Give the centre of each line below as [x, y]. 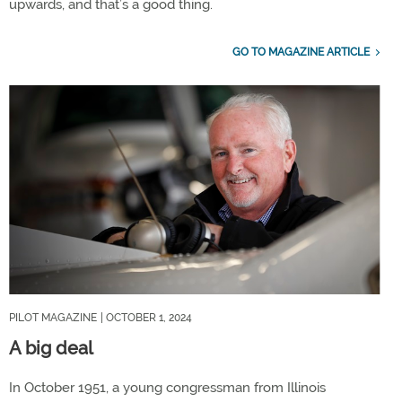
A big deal [51, 348]
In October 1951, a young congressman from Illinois [167, 387]
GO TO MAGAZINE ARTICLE [301, 52]
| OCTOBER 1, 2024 [146, 317]
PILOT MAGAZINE [53, 317]
